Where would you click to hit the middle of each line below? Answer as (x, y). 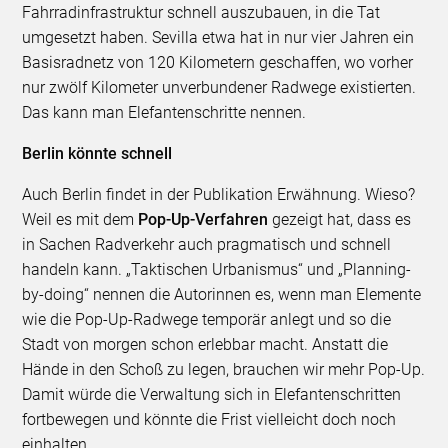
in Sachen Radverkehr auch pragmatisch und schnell (207, 245)
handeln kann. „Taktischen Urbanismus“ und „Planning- (217, 270)
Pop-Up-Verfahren (203, 220)
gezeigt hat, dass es (340, 220)
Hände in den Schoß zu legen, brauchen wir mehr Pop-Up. (224, 370)
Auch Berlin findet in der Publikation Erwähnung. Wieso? (219, 195)
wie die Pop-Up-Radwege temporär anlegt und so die (207, 320)
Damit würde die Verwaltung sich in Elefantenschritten (212, 395)
